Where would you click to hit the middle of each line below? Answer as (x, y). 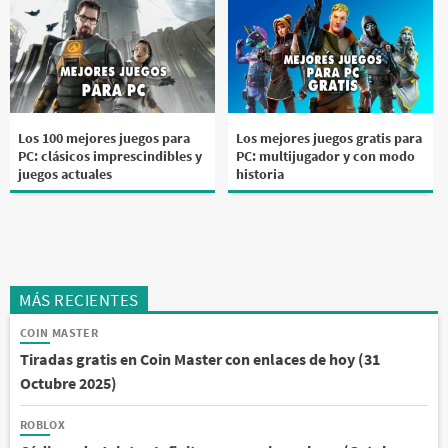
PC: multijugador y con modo (326, 155)
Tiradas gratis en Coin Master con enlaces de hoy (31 (200, 359)
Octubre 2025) (68, 383)
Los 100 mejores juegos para (104, 137)
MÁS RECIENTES (79, 300)
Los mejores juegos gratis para (329, 137)
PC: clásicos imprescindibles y (110, 155)
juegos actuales (65, 173)
